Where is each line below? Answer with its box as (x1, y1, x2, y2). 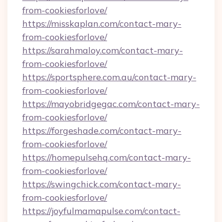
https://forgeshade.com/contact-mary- (22, 125, 181, 136)
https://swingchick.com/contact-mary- (22, 178, 181, 190)
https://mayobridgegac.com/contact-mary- (22, 98, 200, 110)
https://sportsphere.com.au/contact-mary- (22, 71, 196, 83)
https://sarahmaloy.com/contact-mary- (22, 45, 183, 56)
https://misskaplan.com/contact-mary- (22, 18, 181, 29)
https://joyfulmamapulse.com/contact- (22, 205, 180, 217)
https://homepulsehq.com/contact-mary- (22, 152, 191, 163)
